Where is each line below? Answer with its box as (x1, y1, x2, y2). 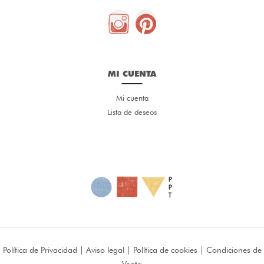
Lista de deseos (107, 107, 157, 117)
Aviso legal (85, 245, 124, 255)
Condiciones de (206, 245, 262, 255)
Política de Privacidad (2, 245, 77, 255)
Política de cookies (133, 245, 197, 255)
